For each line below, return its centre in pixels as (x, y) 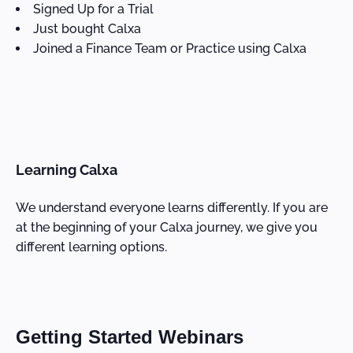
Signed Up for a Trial (93, 9)
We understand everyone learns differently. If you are (172, 207)
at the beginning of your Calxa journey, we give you (167, 227)
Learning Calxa (67, 170)
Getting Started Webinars (130, 336)
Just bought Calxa (87, 29)
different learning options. (91, 247)
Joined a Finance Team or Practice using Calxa (170, 48)
